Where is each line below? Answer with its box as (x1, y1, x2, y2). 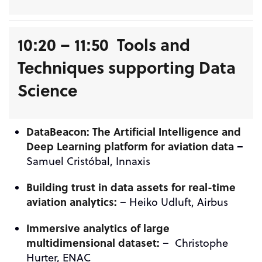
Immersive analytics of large (26, 220, 170, 236)
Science (18, 78, 77, 102)
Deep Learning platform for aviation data (26, 139, 234, 154)
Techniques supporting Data (18, 55, 236, 79)
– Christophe (160, 236, 228, 250)
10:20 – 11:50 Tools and (18, 32, 190, 56)
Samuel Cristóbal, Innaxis (26, 154, 150, 168)
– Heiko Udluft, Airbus (117, 195, 228, 209)
